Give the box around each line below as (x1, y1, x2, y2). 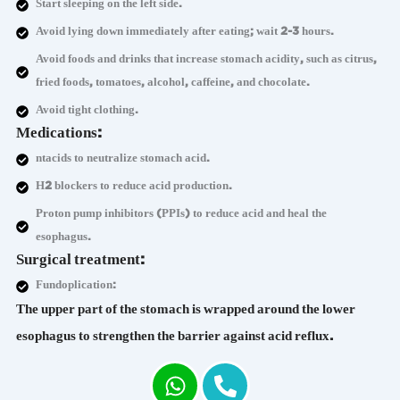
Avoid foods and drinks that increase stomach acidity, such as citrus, (36, 50, 378, 72)
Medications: (15, 121, 102, 151)
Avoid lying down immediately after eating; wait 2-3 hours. (36, 22, 335, 45)
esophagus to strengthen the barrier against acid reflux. (15, 325, 333, 352)
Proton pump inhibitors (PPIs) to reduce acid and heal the (36, 204, 328, 227)
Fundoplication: (36, 276, 117, 298)
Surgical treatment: (15, 247, 145, 278)
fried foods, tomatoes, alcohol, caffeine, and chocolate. (36, 73, 311, 96)
